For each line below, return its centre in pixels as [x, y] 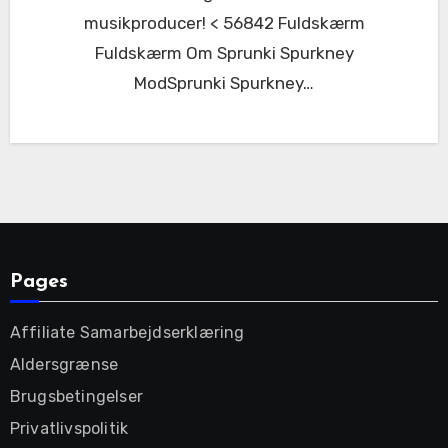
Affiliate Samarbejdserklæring [127, 332]
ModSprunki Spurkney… [224, 82]
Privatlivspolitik [69, 428]
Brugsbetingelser [76, 396]
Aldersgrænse [64, 364]
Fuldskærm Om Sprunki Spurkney [224, 52]
